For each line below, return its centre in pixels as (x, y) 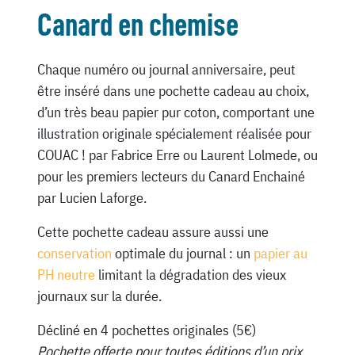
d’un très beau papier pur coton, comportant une (176, 112)
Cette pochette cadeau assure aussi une (153, 231)
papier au (280, 253)
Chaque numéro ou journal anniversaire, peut (166, 69)
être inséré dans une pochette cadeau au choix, (173, 90)
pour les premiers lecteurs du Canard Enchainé (171, 176)
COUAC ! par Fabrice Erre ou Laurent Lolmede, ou (177, 155)
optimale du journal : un (182, 253)
